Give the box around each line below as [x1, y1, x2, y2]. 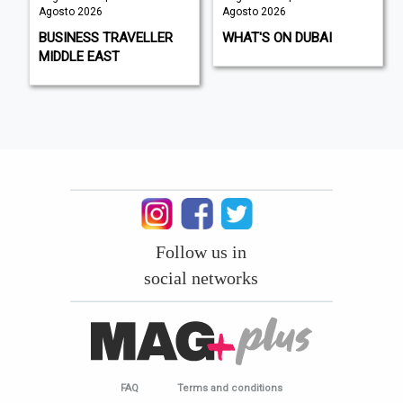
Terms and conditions [177, 381, 282, 394]
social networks [144, 267, 259, 288]
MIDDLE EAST [38, 48, 120, 65]
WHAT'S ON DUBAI [221, 29, 332, 46]
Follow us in [156, 241, 247, 262]
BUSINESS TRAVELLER [38, 29, 173, 46]
